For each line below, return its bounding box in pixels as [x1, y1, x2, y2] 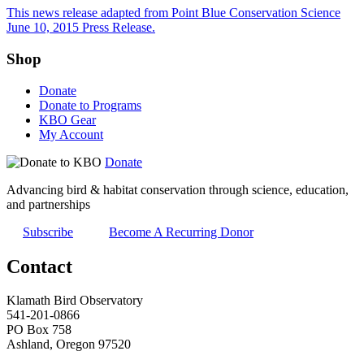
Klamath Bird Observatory [6, 293, 143, 308]
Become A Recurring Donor [109, 224, 253, 239]
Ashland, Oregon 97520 [6, 337, 131, 352]
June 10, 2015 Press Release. [6, 20, 155, 35]
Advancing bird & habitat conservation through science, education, [6, 182, 349, 197]
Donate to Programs [39, 97, 141, 112]
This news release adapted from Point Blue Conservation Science [6, 6, 340, 20]
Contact [6, 255, 72, 277]
